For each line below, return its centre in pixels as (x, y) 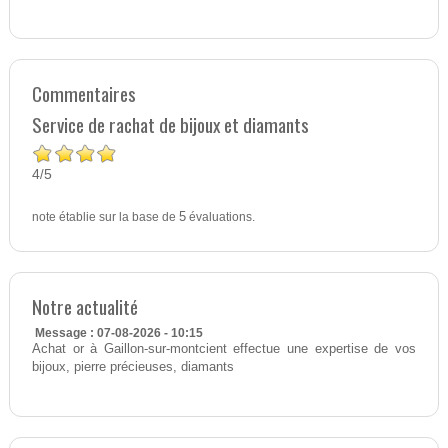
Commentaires (83, 93)
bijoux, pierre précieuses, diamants (132, 366)
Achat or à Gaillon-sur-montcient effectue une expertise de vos (224, 348)
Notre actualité (84, 306)
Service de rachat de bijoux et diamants (170, 124)
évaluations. (220, 216)
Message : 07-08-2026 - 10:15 (118, 332)
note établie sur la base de (105, 216)
